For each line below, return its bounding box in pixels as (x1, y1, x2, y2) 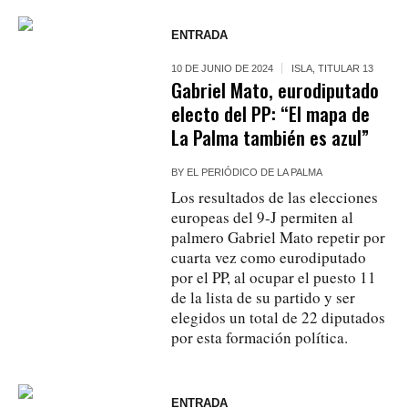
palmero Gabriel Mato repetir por (171, 226, 386, 248)
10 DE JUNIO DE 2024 (171, 62, 274, 74)
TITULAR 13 (318, 62, 374, 74)
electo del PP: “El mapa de (171, 98, 371, 127)
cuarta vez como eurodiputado (171, 246, 367, 268)
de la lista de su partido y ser (171, 286, 356, 308)
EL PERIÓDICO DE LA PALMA (187, 166, 323, 178)
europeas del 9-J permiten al (171, 206, 354, 228)
